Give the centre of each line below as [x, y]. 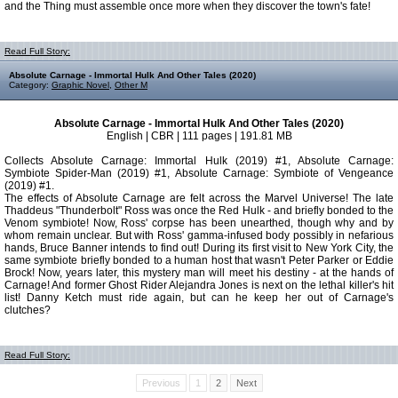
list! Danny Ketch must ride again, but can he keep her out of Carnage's [199, 298]
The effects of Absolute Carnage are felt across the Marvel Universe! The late [199, 198]
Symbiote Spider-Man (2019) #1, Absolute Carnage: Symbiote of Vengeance [199, 173]
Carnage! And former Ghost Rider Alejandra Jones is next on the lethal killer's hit [199, 285]
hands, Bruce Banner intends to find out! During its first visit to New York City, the [199, 248]
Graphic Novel [80, 85]
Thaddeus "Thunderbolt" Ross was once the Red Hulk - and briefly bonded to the [199, 211]
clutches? [28, 310]
